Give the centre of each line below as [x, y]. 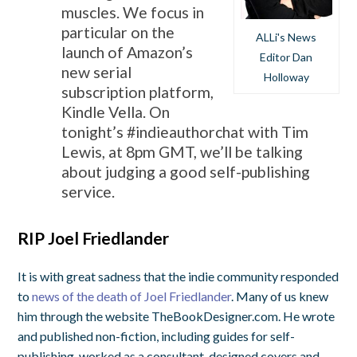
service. [88, 191]
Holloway [286, 77]
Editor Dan [286, 57]
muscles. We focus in [133, 12]
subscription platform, [138, 92]
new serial [97, 72]
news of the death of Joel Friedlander [132, 296]
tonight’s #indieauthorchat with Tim [185, 131]
